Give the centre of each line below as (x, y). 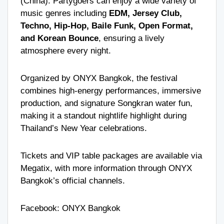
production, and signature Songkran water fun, (106, 103)
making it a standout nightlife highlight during (103, 115)
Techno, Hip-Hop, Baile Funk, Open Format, (107, 25)
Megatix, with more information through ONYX (106, 168)
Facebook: (41, 208)
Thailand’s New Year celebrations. (84, 128)
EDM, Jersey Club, (145, 13)
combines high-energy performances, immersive (111, 90)
